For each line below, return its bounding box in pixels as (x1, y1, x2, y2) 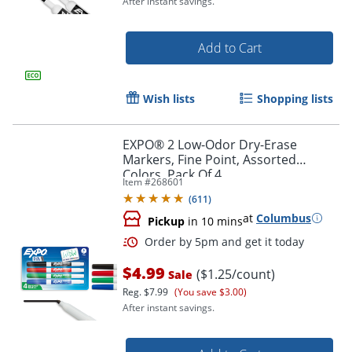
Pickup (148, 213, 185, 229)
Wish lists (143, 90, 195, 106)
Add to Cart (197, 38, 262, 57)
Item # (123, 174, 151, 189)
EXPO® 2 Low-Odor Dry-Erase (123, 135, 297, 153)
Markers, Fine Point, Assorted (123, 150, 296, 168)
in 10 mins (185, 213, 243, 229)
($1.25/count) (196, 265, 275, 283)
